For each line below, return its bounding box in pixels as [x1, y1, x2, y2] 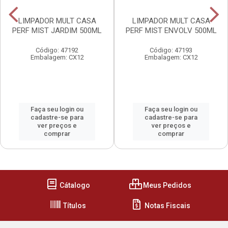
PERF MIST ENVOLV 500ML [125, 26, 217, 35]
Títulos [62, 202, 86, 210]
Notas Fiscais [142, 202, 190, 210]
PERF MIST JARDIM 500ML [12, 26, 102, 35]
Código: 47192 [36, 46, 78, 54]
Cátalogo [58, 181, 90, 189]
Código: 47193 [150, 46, 192, 54]
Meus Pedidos [141, 181, 191, 189]
